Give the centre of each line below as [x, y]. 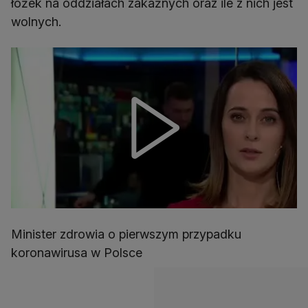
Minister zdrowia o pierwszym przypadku [126, 234]
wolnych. [36, 22]
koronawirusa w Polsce [77, 252]
